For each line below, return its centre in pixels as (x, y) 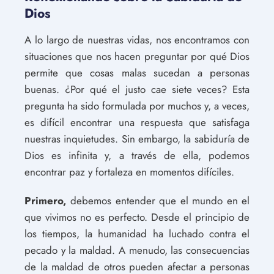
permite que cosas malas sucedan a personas (137, 72)
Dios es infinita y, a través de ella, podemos (137, 155)
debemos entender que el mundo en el (158, 200)
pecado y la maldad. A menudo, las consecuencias (137, 250)
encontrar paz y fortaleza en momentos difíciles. (129, 172)
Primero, (46, 200)
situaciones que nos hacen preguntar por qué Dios (137, 56)
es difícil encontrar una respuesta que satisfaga (137, 122)
